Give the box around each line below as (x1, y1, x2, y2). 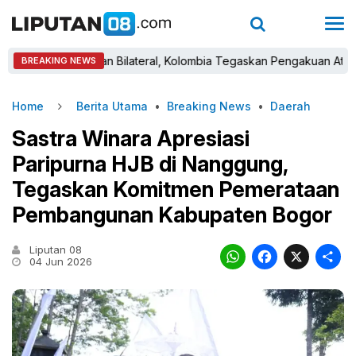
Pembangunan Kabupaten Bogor (12, 202, 342, 228)
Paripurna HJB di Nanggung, (12, 151, 288, 177)
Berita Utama (76, 99, 148, 113)
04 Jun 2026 (26, 255, 92, 268)
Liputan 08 (26, 243, 82, 256)
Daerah (270, 99, 311, 113)
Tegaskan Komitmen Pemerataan (12, 176, 339, 203)
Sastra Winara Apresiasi (12, 126, 250, 152)
